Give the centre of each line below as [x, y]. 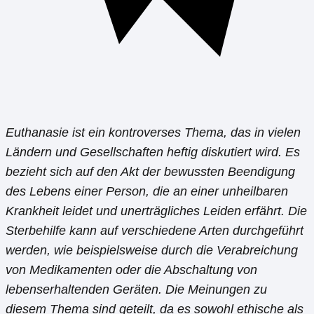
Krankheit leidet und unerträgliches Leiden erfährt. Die [156, 211]
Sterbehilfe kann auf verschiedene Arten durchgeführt [155, 230]
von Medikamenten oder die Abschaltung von [131, 269]
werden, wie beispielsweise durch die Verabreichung [152, 250]
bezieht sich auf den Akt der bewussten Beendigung [150, 171]
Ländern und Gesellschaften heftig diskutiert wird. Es [153, 152]
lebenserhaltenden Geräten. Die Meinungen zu [136, 289]
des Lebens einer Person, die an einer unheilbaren [147, 191]
